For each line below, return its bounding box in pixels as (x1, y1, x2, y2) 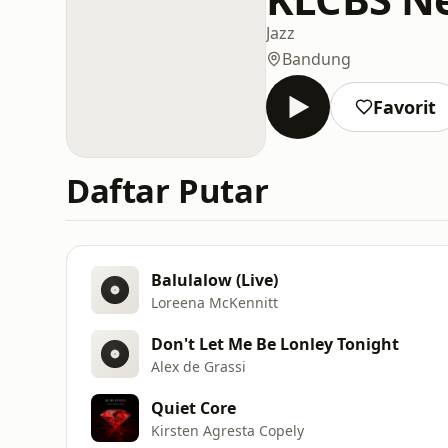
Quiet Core (151, 396, 236, 419)
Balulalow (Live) (151, 268, 278, 291)
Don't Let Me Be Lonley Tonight (151, 332, 399, 355)
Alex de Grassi (151, 356, 246, 376)
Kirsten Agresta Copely (151, 420, 304, 440)
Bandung (282, 47, 351, 70)
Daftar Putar (66, 168, 269, 213)
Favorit (373, 94, 436, 119)
